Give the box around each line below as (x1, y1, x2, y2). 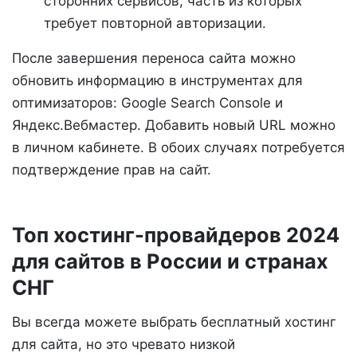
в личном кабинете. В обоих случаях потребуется (12, 139, 345, 155)
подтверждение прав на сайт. (12, 161, 211, 178)
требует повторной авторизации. (44, 14, 266, 31)
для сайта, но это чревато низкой (12, 335, 235, 352)
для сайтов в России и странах (12, 248, 328, 273)
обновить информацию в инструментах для (12, 72, 303, 88)
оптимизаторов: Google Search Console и (12, 94, 283, 111)
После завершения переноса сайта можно (12, 49, 296, 66)
